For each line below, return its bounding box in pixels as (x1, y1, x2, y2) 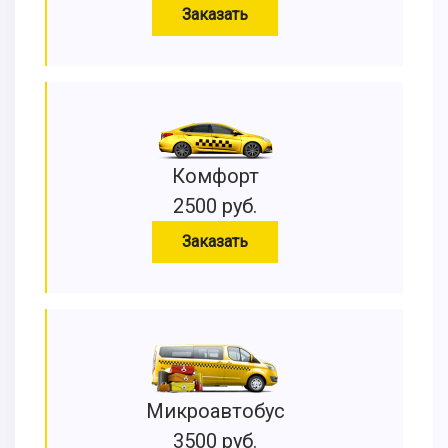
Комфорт (171, 164, 259, 188)
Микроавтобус (145, 399, 285, 423)
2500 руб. (173, 194, 257, 218)
